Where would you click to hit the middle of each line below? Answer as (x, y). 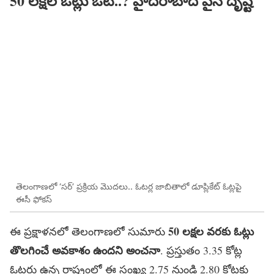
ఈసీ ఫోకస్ (34, 199)
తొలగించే (29, 250)
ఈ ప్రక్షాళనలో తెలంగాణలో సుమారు (89, 231)
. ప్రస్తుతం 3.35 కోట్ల (201, 250)
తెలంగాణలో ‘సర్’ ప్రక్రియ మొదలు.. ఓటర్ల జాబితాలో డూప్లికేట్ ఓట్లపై (129, 186)
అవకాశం (71, 250)
